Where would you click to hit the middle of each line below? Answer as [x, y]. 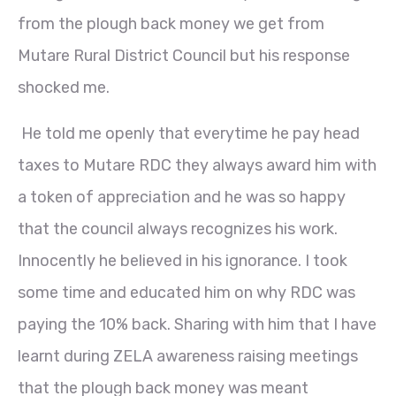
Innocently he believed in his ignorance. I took [183, 260]
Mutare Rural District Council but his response [184, 55]
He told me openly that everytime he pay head [189, 133]
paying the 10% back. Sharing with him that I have [197, 324]
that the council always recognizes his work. [178, 228]
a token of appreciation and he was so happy [182, 197]
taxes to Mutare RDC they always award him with [197, 165]
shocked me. [64, 87]
